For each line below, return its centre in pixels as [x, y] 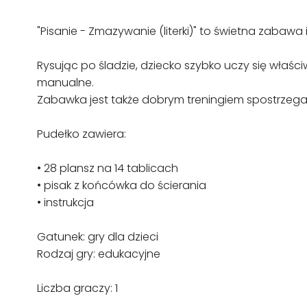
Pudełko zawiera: [82, 134]
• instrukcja [65, 202]
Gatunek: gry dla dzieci [98, 237]
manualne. [65, 83]
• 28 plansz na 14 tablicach [108, 168]
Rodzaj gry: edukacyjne [99, 254]
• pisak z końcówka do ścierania [122, 185]
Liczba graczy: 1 [77, 288]
